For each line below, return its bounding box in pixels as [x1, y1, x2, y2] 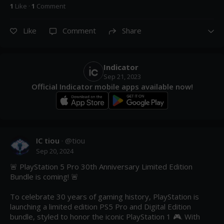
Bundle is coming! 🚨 [10, 171, 78, 181]
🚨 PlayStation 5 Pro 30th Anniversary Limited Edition [10, 161, 192, 171]
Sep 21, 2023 [103, 71, 141, 81]
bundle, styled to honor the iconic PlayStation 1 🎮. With [10, 211, 200, 221]
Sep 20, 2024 [36, 146, 73, 155]
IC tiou [36, 135, 59, 145]
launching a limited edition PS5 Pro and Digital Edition [10, 201, 191, 211]
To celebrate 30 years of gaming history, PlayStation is [10, 191, 199, 201]
